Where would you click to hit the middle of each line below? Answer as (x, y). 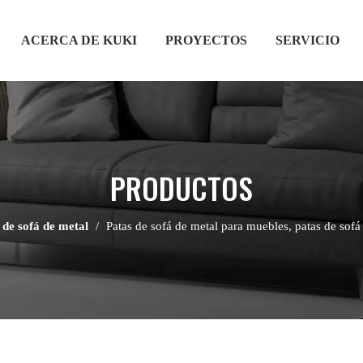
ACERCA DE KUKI (79, 40)
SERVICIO (307, 40)
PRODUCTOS (181, 188)
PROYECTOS (206, 40)
